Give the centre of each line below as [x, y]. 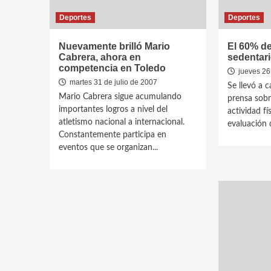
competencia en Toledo [112, 68]
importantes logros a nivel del [113, 109]
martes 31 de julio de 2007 [113, 82]
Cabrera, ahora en [100, 57]
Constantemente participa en [113, 135]
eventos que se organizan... [108, 148]
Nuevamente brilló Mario [114, 46]
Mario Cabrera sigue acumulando [120, 97]
